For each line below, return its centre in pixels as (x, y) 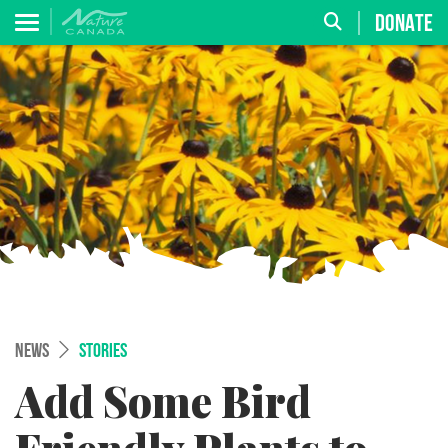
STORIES (103, 352)
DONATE (404, 24)
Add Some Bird (163, 401)
